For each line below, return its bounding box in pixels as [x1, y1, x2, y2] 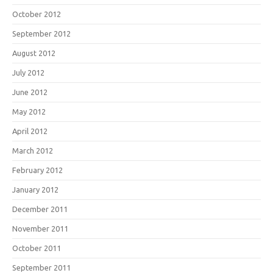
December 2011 [12, 204, 68, 213]
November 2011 [12, 224, 68, 233]
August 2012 [12, 48, 55, 57]
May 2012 [12, 107, 46, 116]
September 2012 [12, 29, 71, 38]
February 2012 [12, 165, 63, 174]
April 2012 [12, 126, 48, 135]
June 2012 [12, 87, 48, 96]
